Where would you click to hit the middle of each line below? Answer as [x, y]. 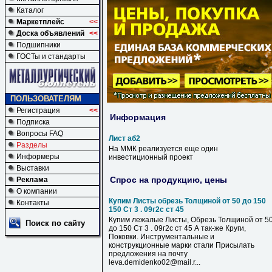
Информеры [38, 157]
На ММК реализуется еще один [163, 149]
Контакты [33, 203]
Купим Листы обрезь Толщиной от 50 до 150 [187, 201]
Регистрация [38, 110]
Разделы [32, 145]
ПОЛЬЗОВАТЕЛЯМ [46, 99]
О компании [37, 191]
